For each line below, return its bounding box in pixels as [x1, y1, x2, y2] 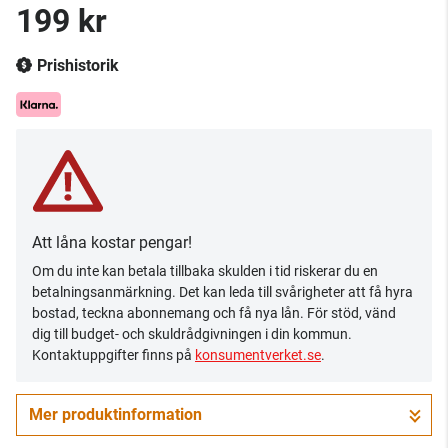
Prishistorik [37, 56, 119, 75]
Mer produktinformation [29, 405, 202, 424]
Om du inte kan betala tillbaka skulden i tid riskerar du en [32, 263, 378, 279]
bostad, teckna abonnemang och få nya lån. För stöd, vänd [32, 305, 396, 321]
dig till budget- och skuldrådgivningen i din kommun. [32, 326, 352, 342]
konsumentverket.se [195, 347, 321, 363]
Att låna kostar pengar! [32, 233, 192, 252]
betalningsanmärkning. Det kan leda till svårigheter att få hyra [32, 284, 413, 300]
